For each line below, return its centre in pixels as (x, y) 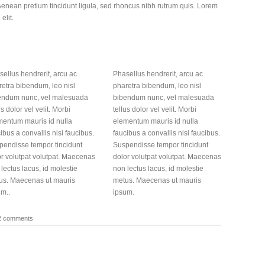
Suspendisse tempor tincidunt (161, 145)
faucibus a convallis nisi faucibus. (167, 133)
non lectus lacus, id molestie (158, 168)
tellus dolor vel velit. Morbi (155, 109)
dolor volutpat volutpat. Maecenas (167, 156)
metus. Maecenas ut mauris (157, 180)
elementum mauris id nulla (156, 121)
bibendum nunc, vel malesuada (164, 97)
